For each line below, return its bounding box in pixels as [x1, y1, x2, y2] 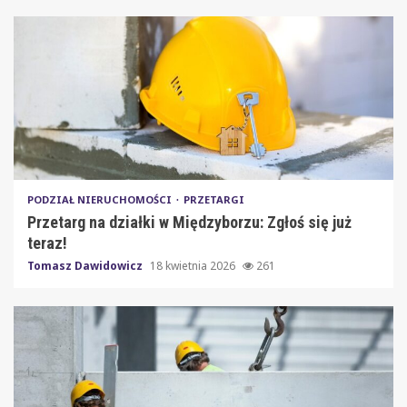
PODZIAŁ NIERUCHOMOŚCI [27, 192, 174, 206]
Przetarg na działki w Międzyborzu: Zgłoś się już [27, 212, 352, 232]
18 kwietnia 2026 [150, 257, 238, 273]
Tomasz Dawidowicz [27, 257, 145, 273]
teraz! [27, 233, 67, 253]
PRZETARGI [184, 192, 244, 206]
